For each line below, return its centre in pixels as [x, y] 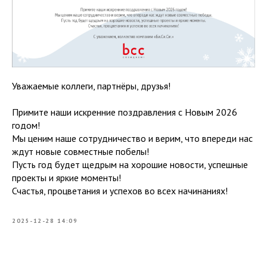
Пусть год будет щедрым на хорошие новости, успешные [130, 164]
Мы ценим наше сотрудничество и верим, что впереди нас [132, 138]
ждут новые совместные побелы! [80, 151]
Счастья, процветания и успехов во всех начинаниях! [120, 191]
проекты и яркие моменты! [66, 178]
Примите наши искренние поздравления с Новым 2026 [125, 112]
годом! [26, 125]
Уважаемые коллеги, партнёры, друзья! [91, 86]
